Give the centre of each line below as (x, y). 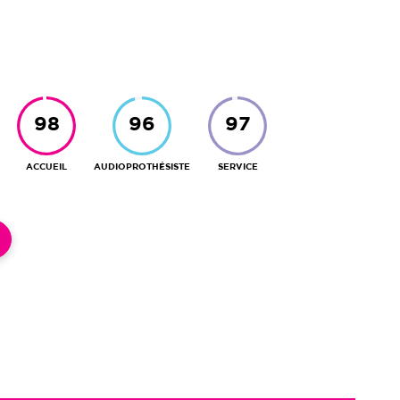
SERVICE (237, 167)
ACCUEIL (46, 167)
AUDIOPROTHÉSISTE (142, 167)
